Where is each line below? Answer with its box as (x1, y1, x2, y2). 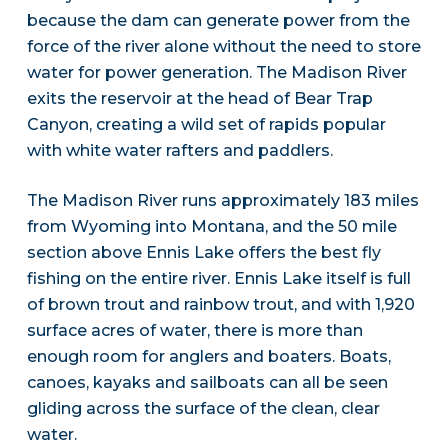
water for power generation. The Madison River (26, 63, 407, 83)
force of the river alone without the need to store (26, 37, 421, 57)
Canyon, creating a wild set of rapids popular (26, 115, 386, 135)
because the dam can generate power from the (26, 11, 410, 31)
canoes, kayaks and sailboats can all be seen (26, 373, 388, 393)
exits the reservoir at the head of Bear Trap (26, 89, 373, 109)
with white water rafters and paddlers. (26, 141, 333, 161)
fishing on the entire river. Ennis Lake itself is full (26, 269, 411, 289)
